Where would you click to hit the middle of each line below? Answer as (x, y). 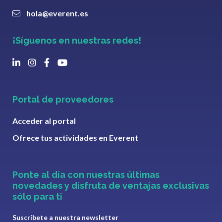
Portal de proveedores (63, 99)
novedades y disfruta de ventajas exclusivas (111, 186)
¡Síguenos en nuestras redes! (77, 40)
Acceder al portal (44, 121)
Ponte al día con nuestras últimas (86, 175)
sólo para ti (37, 196)
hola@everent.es (57, 13)
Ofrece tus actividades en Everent (75, 138)
